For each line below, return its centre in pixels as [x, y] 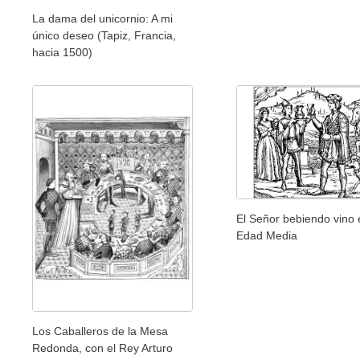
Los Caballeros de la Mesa [100, 331]
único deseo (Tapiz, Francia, [104, 36]
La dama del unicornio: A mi [102, 19]
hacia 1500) [62, 53]
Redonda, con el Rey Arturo [102, 348]
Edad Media [266, 236]
